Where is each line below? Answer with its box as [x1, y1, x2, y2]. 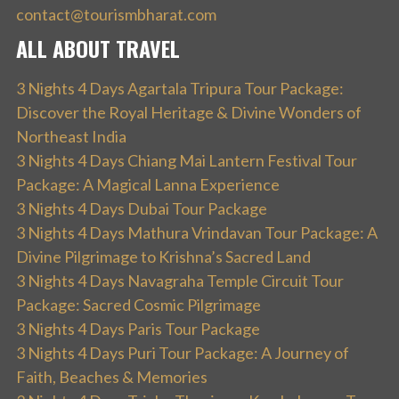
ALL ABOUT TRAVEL [16, 31, 180, 64]
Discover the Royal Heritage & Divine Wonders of [16, 102, 362, 122]
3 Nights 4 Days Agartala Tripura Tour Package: [16, 77, 344, 98]
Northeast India [16, 126, 126, 146]
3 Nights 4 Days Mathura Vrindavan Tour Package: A [16, 222, 378, 242]
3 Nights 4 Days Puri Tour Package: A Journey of [16, 342, 349, 362]
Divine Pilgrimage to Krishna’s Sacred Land [16, 246, 311, 266]
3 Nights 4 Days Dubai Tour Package [16, 198, 267, 218]
